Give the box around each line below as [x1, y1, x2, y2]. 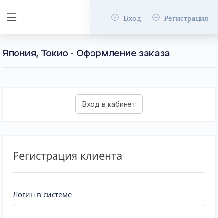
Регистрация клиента [13, 148, 122, 163]
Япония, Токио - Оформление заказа [2, 47, 170, 59]
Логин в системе [13, 189, 72, 199]
